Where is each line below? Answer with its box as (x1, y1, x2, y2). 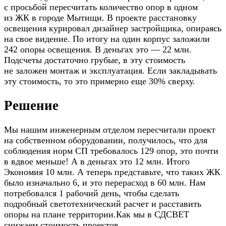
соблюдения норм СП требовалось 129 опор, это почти (4, 146, 218, 156)
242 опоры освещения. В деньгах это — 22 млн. (4, 44, 192, 54)
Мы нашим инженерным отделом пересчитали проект (4, 125, 215, 135)
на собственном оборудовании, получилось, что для (4, 135, 207, 146)
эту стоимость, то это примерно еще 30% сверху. (4, 76, 195, 86)
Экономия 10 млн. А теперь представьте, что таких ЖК (4, 167, 220, 178)
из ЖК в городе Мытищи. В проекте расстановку (4, 12, 197, 23)
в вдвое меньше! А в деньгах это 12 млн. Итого (4, 156, 190, 167)
